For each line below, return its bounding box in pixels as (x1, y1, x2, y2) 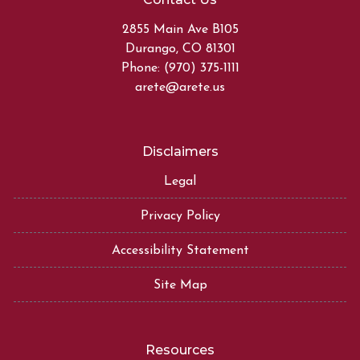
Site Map (153, 278, 207, 292)
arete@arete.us (135, 80, 225, 94)
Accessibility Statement (111, 243, 249, 257)
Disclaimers (141, 143, 219, 159)
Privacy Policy (140, 209, 220, 223)
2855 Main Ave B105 (121, 22, 239, 36)
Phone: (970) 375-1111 (121, 61, 239, 75)
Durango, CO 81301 (125, 42, 235, 55)
